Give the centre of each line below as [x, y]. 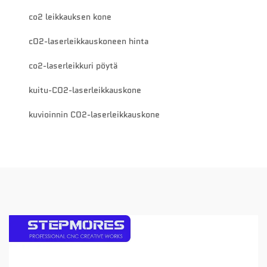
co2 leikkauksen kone [70, 17]
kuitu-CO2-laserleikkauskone [85, 90]
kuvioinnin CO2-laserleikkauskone [94, 115]
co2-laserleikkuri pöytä [73, 66]
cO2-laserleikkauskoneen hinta [89, 41]
